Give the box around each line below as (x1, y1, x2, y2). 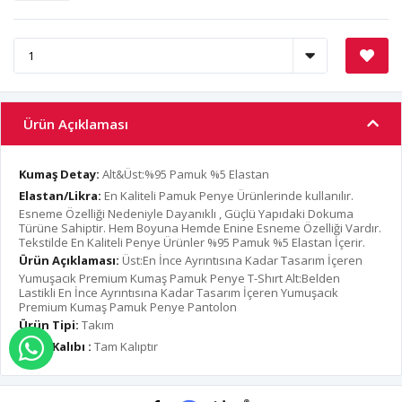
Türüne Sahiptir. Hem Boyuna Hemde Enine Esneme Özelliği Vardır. (19, 220, 381, 237)
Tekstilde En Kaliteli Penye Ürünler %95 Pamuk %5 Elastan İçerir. (19, 234, 365, 251)
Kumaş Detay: (19, 166, 100, 183)
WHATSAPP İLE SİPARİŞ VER (55, 339, 202, 356)
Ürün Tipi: (19, 317, 79, 334)
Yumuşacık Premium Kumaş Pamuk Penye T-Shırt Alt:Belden (19, 270, 340, 287)
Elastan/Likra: (19, 188, 101, 205)
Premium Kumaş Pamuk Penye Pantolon (19, 299, 237, 316)
